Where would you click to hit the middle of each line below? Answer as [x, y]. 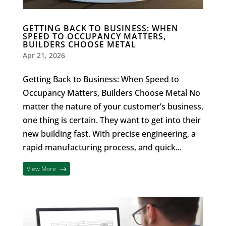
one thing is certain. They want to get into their [111, 120]
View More [42, 168]
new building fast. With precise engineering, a [109, 133]
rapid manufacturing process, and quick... [102, 147]
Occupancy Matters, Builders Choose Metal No [111, 93]
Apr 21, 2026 [44, 55]
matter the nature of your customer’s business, [113, 106]
